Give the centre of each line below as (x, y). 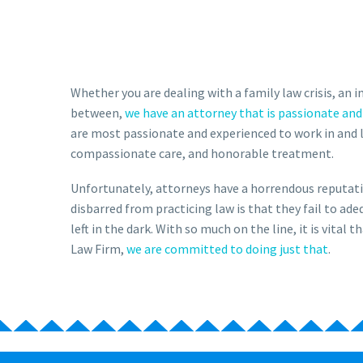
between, (98, 112)
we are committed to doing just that (227, 248)
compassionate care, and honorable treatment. (202, 153)
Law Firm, (98, 248)
